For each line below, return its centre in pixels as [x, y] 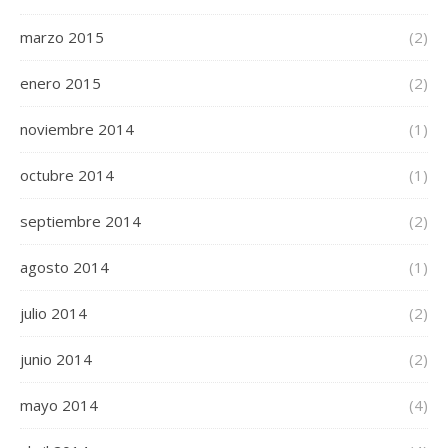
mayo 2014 [59, 405]
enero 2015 [60, 83]
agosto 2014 [64, 267]
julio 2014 [53, 313]
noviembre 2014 [77, 129]
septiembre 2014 [80, 221]
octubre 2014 [67, 175]
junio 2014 [56, 359]
